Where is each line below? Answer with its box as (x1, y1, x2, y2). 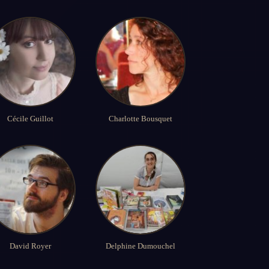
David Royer (10, 241, 52, 251)
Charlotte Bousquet (108, 113, 172, 123)
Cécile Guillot (7, 113, 54, 123)
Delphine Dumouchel (105, 241, 175, 251)
